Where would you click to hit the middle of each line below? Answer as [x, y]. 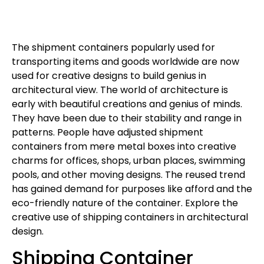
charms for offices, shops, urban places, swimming [128, 160]
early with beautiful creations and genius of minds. [127, 104]
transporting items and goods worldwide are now [126, 61]
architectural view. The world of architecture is [120, 90]
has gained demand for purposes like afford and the [132, 189]
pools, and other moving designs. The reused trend [128, 174]
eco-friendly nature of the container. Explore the [125, 203]
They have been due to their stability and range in [127, 118]
